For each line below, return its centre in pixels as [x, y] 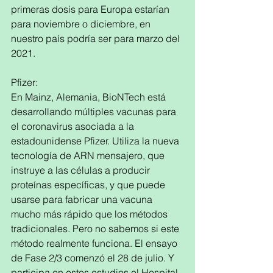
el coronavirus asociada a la [74, 126]
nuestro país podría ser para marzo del [97, 38]
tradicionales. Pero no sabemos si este [96, 229]
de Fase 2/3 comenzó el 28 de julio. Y [94, 258]
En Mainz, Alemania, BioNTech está [90, 97]
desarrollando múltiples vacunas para [95, 112]
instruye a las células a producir [82, 170]
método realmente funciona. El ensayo [95, 243]
